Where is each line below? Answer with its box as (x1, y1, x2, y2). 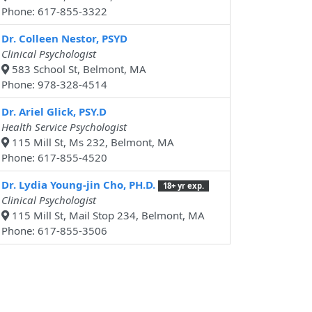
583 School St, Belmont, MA (9, 62, 146, 77)
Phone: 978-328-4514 (1, 77, 107, 92)
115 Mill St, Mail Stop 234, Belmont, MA (9, 208, 205, 223)
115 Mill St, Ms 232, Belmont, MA (9, 135, 174, 150)
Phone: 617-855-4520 (1, 150, 107, 165)
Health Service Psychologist (1, 120, 127, 134)
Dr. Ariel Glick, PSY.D (1, 104, 107, 119)
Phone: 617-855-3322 (1, 4, 107, 19)
